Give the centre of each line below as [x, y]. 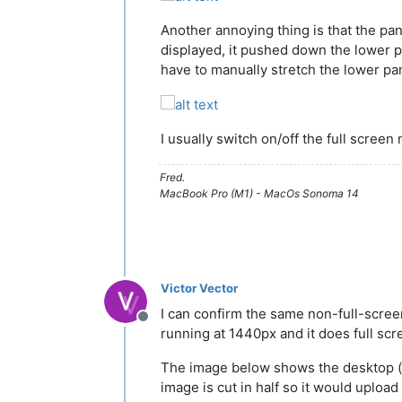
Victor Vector [199, 288]
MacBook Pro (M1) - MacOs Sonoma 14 [259, 193]
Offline [164, 325]
